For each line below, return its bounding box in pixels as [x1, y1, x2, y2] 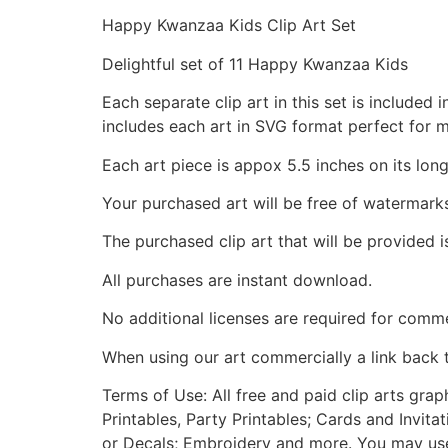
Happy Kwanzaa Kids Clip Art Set [102, 15, 356, 36]
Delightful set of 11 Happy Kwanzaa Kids [102, 53, 408, 74]
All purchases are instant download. [102, 269, 372, 290]
